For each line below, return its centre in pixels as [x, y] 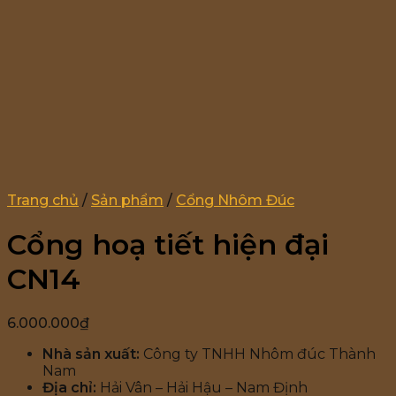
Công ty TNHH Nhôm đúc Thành [258, 354]
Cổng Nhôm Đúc [235, 200]
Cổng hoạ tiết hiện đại [168, 244]
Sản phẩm [127, 200]
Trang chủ [43, 200]
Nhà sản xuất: [91, 354]
